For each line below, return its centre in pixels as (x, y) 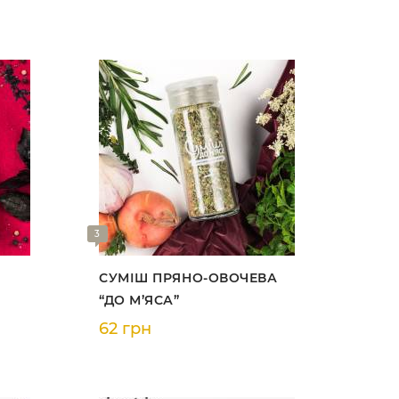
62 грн (125, 329)
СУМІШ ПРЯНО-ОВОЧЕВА (188, 278)
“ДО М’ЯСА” (139, 300)
